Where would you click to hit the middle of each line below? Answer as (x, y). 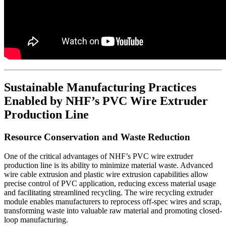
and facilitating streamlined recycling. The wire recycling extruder (108, 193)
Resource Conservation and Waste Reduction (97, 137)
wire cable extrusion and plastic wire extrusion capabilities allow (106, 175)
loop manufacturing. (36, 220)
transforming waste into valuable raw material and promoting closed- (113, 211)
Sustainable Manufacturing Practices (100, 87)
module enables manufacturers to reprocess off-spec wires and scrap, (113, 202)
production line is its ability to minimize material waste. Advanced (108, 165)
